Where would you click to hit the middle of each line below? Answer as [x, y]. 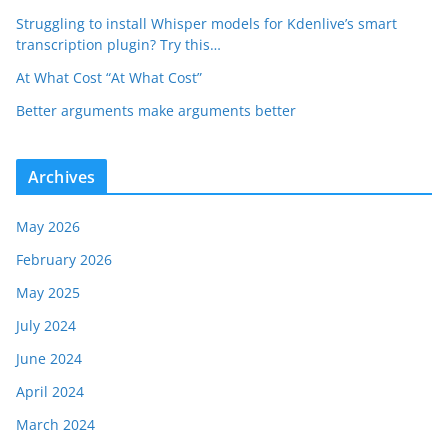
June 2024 [49, 358]
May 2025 [48, 292]
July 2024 [46, 325]
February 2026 [64, 259]
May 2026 [48, 226]
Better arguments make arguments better [156, 110]
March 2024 [55, 424]
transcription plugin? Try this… [118, 44]
